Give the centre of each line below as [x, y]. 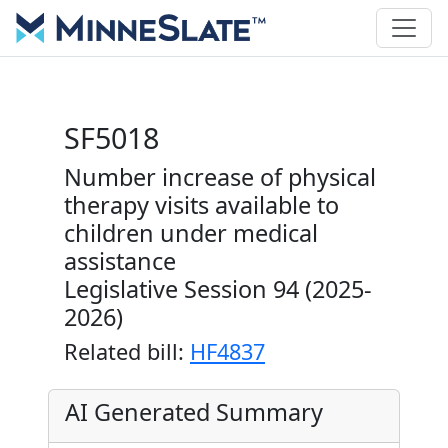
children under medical [191, 233]
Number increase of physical [220, 177]
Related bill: [127, 351]
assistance [120, 261]
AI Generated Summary [194, 412]
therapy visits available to [201, 205]
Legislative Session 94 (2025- [218, 289]
